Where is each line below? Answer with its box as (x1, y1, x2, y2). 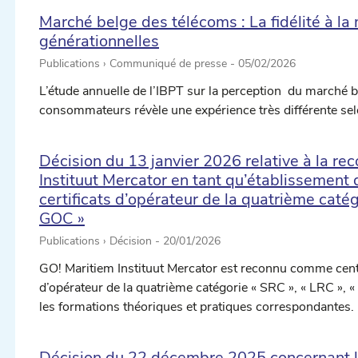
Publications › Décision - (39, 233, 163, 249)
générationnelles (39, 30, 159, 53)
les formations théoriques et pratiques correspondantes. (39, 298, 354, 316)
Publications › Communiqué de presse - (39, 56, 238, 72)
